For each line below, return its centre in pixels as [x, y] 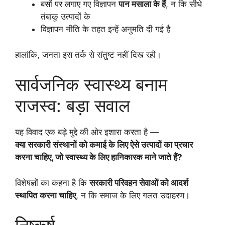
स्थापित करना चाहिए [45, 195]
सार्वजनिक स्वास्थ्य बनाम [91, 85]
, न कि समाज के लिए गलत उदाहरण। [133, 195]
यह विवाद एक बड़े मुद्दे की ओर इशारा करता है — [87, 132]
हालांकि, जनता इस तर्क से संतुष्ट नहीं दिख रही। [88, 54]
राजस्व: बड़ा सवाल [73, 106]
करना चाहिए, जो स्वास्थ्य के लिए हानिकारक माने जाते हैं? [99, 157]
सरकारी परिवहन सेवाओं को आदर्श [139, 183]
